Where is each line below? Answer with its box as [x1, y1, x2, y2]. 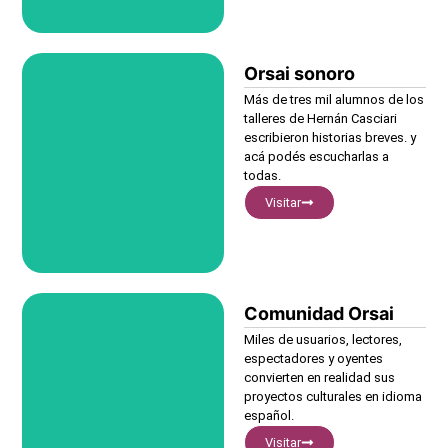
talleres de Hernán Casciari [244, 110, 398, 126]
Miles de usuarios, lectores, [244, 331, 403, 347]
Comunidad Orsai [244, 302, 395, 324]
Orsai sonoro [244, 62, 356, 84]
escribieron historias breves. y [244, 129, 417, 145]
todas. [244, 167, 282, 183]
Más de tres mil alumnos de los [244, 91, 425, 107]
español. [244, 407, 295, 423]
